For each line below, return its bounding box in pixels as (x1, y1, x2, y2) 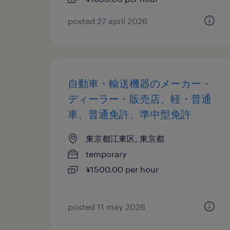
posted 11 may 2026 (68, 202, 145, 212)
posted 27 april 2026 (68, 16, 147, 26)
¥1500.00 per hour (86, 164, 159, 174)
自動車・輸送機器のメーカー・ (68, 77, 212, 89)
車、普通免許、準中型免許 (68, 108, 191, 120)
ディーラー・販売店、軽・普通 (68, 92, 212, 105)
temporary (86, 149, 127, 159)
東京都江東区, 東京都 (86, 133, 164, 143)
